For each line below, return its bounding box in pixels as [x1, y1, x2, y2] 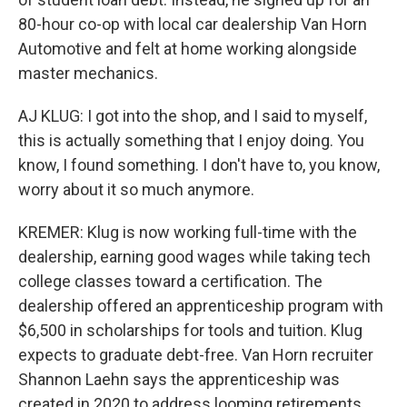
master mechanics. [18, 64, 158, 83]
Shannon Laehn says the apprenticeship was [18, 370, 340, 389]
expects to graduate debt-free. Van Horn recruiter [18, 345, 373, 364]
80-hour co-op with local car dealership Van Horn [18, 15, 367, 34]
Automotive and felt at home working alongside [18, 39, 357, 58]
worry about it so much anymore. [18, 180, 254, 199]
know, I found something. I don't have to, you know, [18, 155, 380, 174]
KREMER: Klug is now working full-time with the [18, 223, 357, 242]
